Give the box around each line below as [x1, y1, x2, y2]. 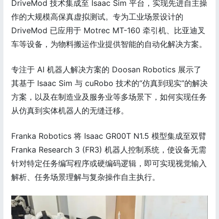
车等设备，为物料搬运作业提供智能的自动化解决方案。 [11, 39, 207, 49]
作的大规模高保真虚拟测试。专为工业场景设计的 [11, 12, 183, 22]
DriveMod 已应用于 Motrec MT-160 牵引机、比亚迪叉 [11, 25, 205, 36]
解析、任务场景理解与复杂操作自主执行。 [11, 172, 160, 182]
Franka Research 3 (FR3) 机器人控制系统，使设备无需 [11, 145, 206, 155]
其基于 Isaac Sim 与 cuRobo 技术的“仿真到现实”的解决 [11, 78, 208, 88]
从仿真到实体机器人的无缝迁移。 [11, 106, 129, 116]
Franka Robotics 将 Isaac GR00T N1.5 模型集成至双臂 [11, 131, 206, 141]
